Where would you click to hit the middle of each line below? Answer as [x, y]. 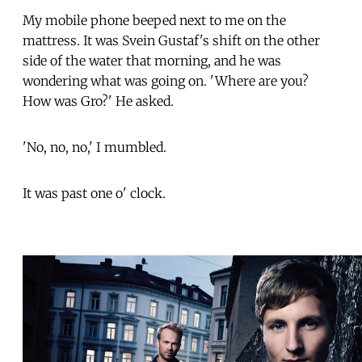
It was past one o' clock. [94, 193]
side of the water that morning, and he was [152, 60]
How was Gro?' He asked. [98, 101]
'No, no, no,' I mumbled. [95, 147]
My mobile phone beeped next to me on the [154, 20]
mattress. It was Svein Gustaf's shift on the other [171, 40]
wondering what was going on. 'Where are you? [166, 80]
